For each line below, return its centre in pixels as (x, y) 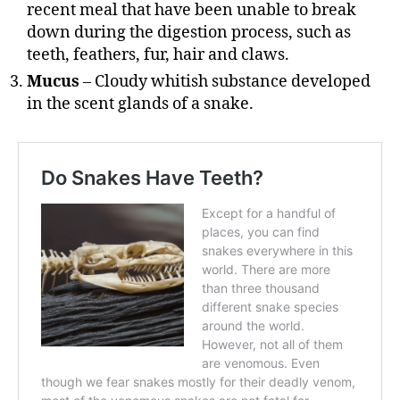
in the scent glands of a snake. (140, 104)
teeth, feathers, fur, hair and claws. (160, 54)
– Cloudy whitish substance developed (225, 81)
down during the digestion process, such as (189, 32)
